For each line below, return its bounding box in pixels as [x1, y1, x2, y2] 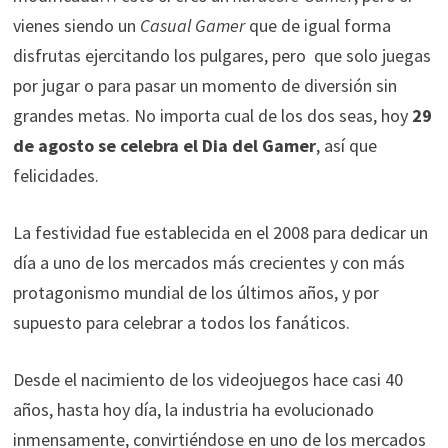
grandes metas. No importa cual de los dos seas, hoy [12, 103, 408, 127]
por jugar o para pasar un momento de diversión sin [12, 73, 397, 97]
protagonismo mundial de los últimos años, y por [12, 280, 379, 304]
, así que [315, 133, 377, 157]
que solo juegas [309, 43, 431, 67]
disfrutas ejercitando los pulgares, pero [12, 43, 310, 67]
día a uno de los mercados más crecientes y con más [12, 250, 405, 274]
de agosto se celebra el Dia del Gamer [12, 133, 316, 157]
